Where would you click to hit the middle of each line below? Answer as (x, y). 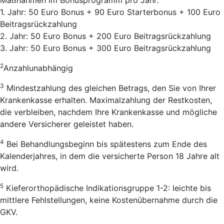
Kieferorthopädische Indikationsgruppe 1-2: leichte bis (107, 188)
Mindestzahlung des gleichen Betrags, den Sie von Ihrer (110, 88)
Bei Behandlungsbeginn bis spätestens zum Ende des (105, 144)
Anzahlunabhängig (38, 68)
